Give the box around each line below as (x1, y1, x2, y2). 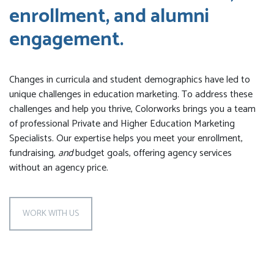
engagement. (9, 23, 124, 56)
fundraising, (9, 144, 56, 161)
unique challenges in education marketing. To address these (9, 86, 253, 103)
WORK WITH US (23, 206, 79, 221)
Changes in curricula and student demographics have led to (9, 71, 250, 88)
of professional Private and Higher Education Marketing (9, 115, 235, 132)
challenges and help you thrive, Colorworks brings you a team (9, 100, 256, 117)
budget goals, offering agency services (75, 144, 232, 161)
